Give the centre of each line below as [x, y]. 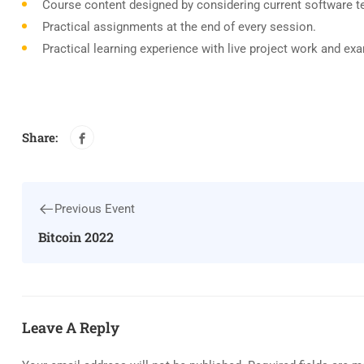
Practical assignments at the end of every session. [179, 27]
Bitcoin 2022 [76, 237]
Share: [40, 137]
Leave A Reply [71, 328]
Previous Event [95, 209]
